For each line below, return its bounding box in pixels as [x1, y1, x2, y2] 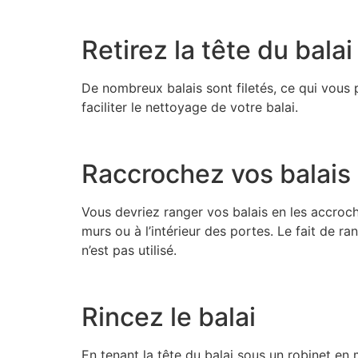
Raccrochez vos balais [82, 158, 351, 190]
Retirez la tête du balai [82, 34, 352, 66]
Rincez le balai [82, 300, 256, 332]
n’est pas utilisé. [82, 242, 177, 259]
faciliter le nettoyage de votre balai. [82, 99, 298, 116]
